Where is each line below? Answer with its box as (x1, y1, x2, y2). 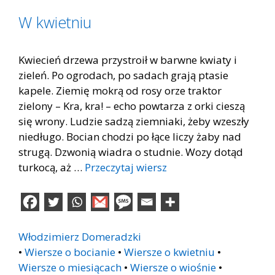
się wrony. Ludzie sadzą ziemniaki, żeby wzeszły (18, 114, 249, 128)
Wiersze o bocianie (25, 245, 115, 259)
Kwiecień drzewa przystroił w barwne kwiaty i (18, 52, 237, 67)
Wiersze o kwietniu (124, 245, 215, 259)
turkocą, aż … (18, 160, 85, 174)
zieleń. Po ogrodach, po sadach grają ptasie (18, 68, 228, 82)
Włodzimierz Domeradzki (18, 230, 141, 244)
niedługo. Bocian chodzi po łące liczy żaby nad (18, 129, 241, 144)
